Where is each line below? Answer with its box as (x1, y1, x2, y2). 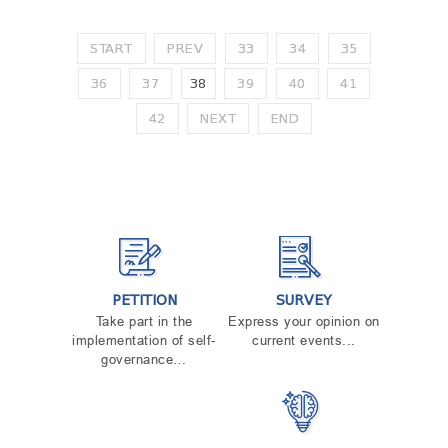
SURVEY (276, 292, 332, 309)
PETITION (111, 292, 177, 309)
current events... (252, 333, 356, 350)
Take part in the (95, 314, 193, 331)
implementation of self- (72, 333, 216, 350)
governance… (101, 352, 187, 369)
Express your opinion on (228, 314, 380, 331)
